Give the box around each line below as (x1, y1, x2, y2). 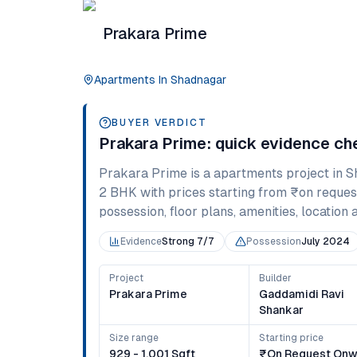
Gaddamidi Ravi (259, 288, 345, 300)
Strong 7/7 (162, 236, 214, 247)
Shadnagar (171, 73, 226, 86)
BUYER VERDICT (112, 117, 207, 128)
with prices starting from (137, 185, 287, 200)
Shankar (259, 304, 304, 316)
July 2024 (301, 236, 350, 247)
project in (283, 166, 346, 181)
